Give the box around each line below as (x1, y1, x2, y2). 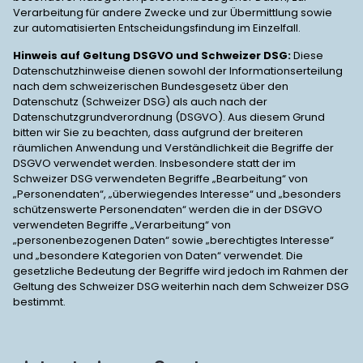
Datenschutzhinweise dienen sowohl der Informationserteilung (13, 63, 343, 79)
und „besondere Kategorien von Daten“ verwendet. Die (13, 248, 303, 263)
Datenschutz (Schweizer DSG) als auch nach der (13, 94, 267, 109)
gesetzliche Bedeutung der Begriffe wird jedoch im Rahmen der (13, 263, 348, 279)
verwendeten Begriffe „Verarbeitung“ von (13, 217, 231, 233)
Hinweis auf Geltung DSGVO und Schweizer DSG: (13, 48, 293, 63)
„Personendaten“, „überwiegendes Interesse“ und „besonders (13, 186, 341, 202)
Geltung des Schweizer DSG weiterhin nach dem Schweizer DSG (13, 279, 348, 294)
